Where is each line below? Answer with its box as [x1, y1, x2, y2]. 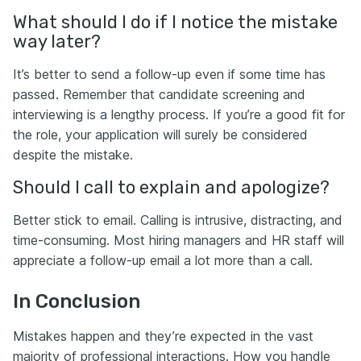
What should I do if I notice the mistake [13, 11, 338, 33]
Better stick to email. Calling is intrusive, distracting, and [13, 212, 342, 228]
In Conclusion [13, 290, 140, 313]
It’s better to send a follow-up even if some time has [13, 66, 326, 82]
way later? [13, 31, 101, 52]
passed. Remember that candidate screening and [13, 86, 305, 102]
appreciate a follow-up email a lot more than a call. [13, 252, 313, 268]
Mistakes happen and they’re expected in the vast [13, 328, 313, 344]
